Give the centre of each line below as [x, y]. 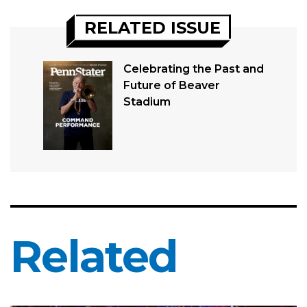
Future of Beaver [171, 86]
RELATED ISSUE [152, 27]
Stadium [147, 102]
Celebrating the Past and [193, 69]
